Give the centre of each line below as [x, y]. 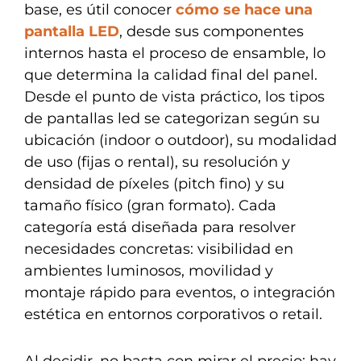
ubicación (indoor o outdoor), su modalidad [180, 140]
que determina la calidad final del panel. [171, 75]
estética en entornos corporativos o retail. [173, 314]
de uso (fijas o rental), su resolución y [157, 162]
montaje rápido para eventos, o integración [180, 292]
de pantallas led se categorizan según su [172, 118]
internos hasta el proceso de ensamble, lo [175, 53]
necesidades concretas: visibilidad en [159, 249]
